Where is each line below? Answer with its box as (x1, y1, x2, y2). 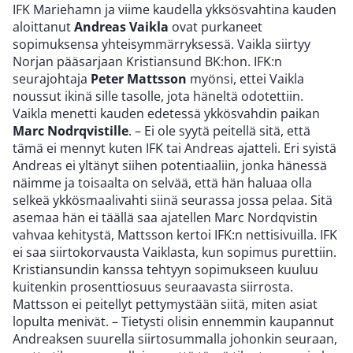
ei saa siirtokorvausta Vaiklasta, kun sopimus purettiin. (13, 243, 336, 262)
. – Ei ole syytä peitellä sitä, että (128, 122, 310, 140)
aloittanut (13, 18, 74, 36)
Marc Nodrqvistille (13, 122, 128, 140)
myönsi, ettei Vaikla (187, 70, 304, 88)
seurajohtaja (13, 70, 91, 88)
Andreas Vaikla (74, 18, 169, 36)
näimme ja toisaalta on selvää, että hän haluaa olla (13, 174, 312, 192)
